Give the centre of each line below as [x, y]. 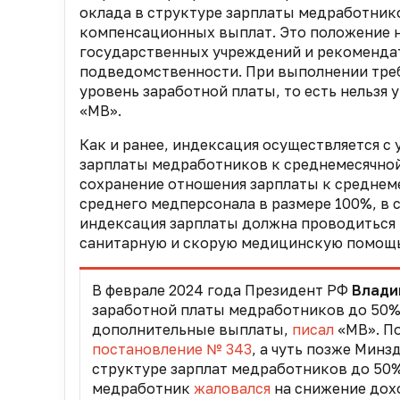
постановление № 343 [171, 350]
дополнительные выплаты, [192, 330]
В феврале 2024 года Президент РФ [221, 291]
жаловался [232, 389]
